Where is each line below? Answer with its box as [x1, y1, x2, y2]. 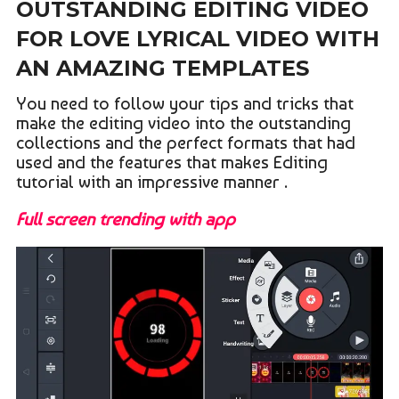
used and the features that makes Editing [15, 151, 328, 173]
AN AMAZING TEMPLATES [15, 55, 309, 81]
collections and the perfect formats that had [15, 132, 355, 153]
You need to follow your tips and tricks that [15, 93, 354, 114]
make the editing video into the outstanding [15, 112, 351, 134]
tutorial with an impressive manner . [15, 171, 288, 192]
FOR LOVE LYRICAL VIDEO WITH [15, 26, 379, 52]
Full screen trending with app [15, 208, 235, 230]
